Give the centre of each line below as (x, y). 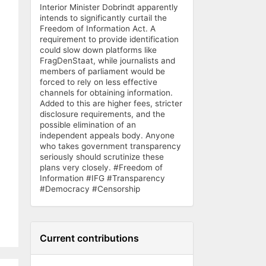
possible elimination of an (88, 125)
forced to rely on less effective (99, 82)
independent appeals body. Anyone (107, 136)
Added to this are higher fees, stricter (111, 104)
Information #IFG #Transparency (102, 178)
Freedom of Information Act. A (98, 29)
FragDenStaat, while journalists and (107, 61)
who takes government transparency (110, 146)
